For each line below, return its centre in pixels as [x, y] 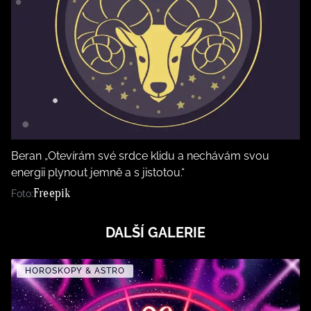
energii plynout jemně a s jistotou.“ [98, 173]
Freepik [52, 194]
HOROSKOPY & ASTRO [75, 271]
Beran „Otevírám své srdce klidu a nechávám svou [140, 156]
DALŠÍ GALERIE [155, 233]
